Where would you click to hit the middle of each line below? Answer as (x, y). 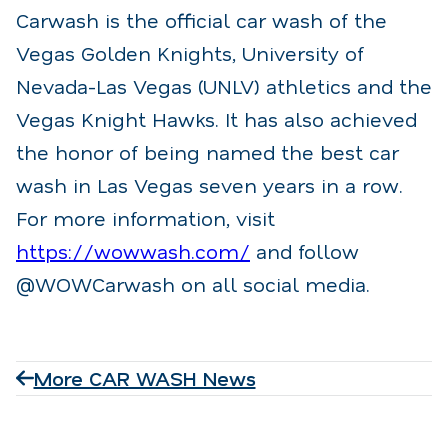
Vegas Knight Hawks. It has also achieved (216, 118)
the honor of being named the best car (207, 151)
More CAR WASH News (144, 377)
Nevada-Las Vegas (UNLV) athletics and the (224, 85)
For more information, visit (145, 217)
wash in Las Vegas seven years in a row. (209, 184)
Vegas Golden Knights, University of (190, 52)
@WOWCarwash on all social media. (193, 283)
